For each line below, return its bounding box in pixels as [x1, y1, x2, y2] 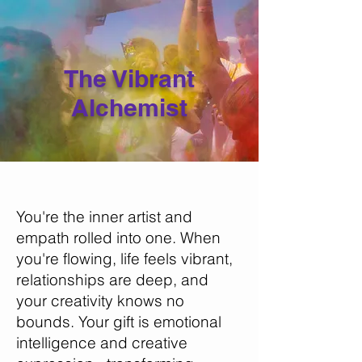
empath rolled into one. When [16, 228, 221, 247]
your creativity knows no [16, 291, 184, 310]
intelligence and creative [16, 333, 187, 352]
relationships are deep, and [16, 270, 208, 289]
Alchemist [71, 93, 187, 122]
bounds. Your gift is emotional [16, 312, 221, 331]
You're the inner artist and [16, 207, 192, 226]
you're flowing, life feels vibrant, [16, 249, 233, 268]
